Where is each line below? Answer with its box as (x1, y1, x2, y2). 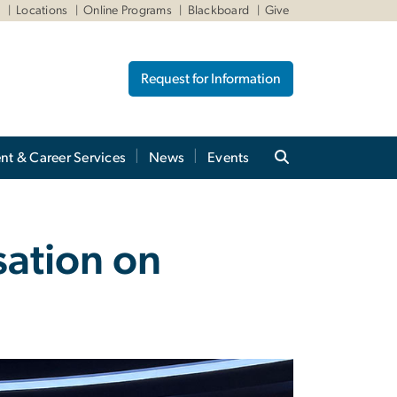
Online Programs (83, 4, 172, 17)
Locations (16, 4, 68, 17)
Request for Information (141, 71, 281, 86)
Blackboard (187, 4, 250, 17)
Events (207, 150, 250, 165)
